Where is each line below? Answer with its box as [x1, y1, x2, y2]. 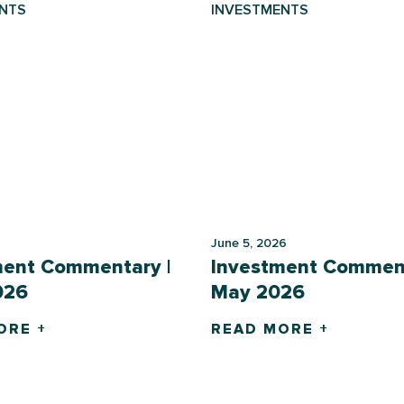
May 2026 [211, 280, 305, 306]
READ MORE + [211, 320, 329, 339]
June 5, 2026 [211, 235, 287, 252]
